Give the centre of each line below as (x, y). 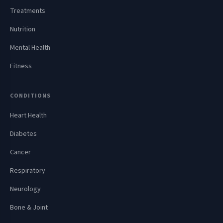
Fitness (21, 66)
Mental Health (30, 48)
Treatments (28, 11)
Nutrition (23, 29)
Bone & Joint (29, 208)
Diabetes (23, 134)
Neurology (25, 189)
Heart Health (28, 115)
